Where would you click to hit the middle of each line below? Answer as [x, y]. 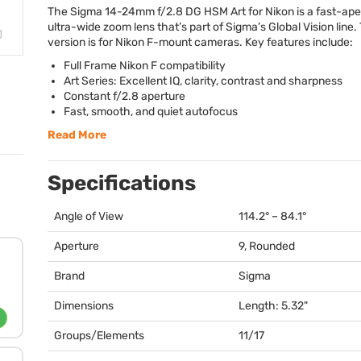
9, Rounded [267, 246]
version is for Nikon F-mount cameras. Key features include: [200, 42]
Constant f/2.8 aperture [124, 96]
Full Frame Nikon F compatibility [145, 66]
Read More [77, 135]
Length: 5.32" [273, 306]
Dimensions [84, 306]
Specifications [122, 183]
